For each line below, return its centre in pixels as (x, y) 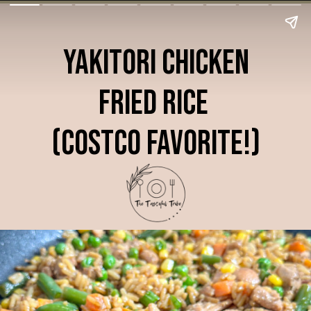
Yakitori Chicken (156, 63)
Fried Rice (156, 103)
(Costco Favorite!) (156, 144)
